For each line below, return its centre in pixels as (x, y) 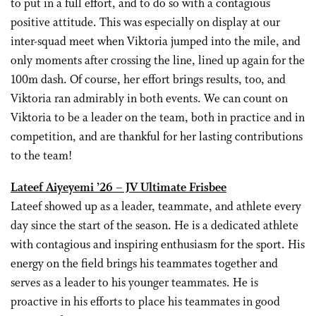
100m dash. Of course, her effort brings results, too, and (148, 80)
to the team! (41, 156)
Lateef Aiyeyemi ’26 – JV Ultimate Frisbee (119, 188)
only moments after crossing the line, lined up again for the (158, 61)
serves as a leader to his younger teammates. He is (134, 283)
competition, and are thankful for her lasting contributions (157, 137)
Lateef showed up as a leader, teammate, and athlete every (156, 207)
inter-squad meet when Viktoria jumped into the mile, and (156, 42)
